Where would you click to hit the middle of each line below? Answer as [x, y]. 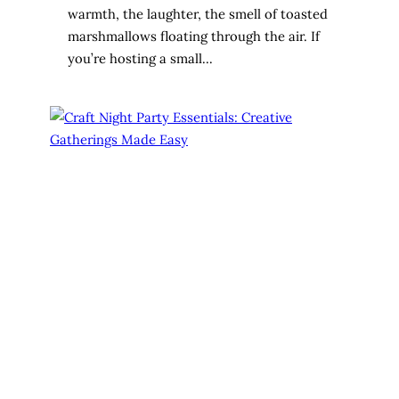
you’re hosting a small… [140, 59]
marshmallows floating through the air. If [194, 37]
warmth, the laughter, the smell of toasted [198, 14]
